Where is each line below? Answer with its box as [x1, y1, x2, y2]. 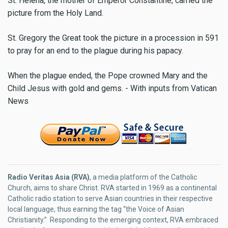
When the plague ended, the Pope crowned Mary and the [8, 70, 208, 80]
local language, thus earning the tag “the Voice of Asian [8, 205, 184, 213]
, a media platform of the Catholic [90, 173, 197, 181]
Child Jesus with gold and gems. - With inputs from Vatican [8, 83, 217, 93]
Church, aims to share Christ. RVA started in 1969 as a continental [8, 183, 217, 192]
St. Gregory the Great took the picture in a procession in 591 [8, 33, 219, 43]
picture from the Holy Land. [8, 8, 103, 18]
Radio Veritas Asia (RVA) [8, 173, 90, 181]
